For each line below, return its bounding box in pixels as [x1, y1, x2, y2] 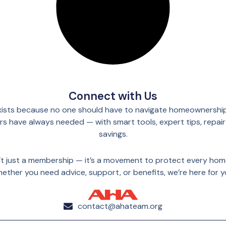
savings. [98, 129, 128, 139]
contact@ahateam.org [77, 201, 162, 212]
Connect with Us [69, 89, 157, 103]
